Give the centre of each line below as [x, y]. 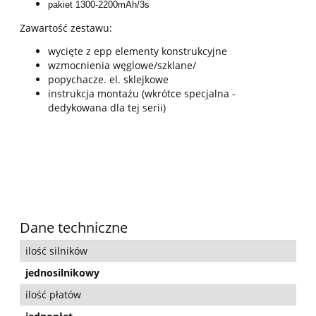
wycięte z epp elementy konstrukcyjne [139, 51]
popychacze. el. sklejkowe [108, 80]
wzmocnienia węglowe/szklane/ [122, 66]
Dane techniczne [74, 228]
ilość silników [56, 251]
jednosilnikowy [62, 273]
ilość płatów [53, 295]
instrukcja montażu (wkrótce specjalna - [142, 94]
